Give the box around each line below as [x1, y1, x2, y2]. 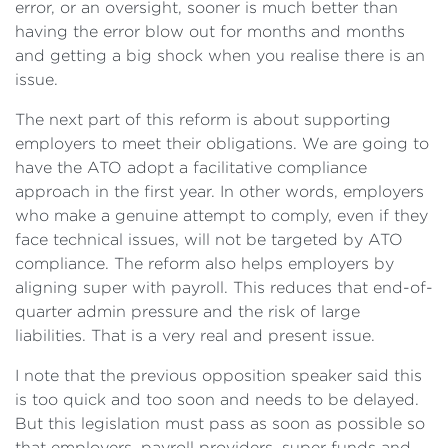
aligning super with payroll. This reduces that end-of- [15, 279, 433, 296]
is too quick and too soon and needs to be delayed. [15, 391, 419, 408]
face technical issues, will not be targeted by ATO [15, 231, 403, 248]
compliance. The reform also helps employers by [15, 255, 394, 272]
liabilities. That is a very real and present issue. [15, 327, 375, 344]
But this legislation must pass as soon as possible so [15, 415, 425, 432]
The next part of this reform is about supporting [15, 111, 391, 128]
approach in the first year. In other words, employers [15, 183, 424, 200]
